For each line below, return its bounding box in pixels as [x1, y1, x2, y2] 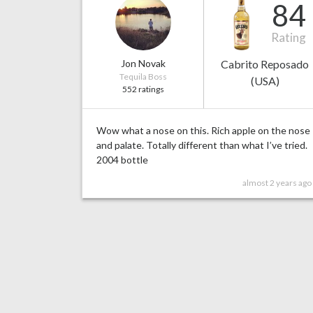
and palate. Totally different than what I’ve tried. [96, 139, 307, 152]
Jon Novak [120, 57, 166, 70]
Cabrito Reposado [221, 57, 309, 71]
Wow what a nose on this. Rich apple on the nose [96, 124, 310, 137]
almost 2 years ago [242, 177, 312, 189]
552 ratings [122, 84, 164, 95]
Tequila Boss [119, 71, 167, 82]
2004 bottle [96, 154, 148, 166]
